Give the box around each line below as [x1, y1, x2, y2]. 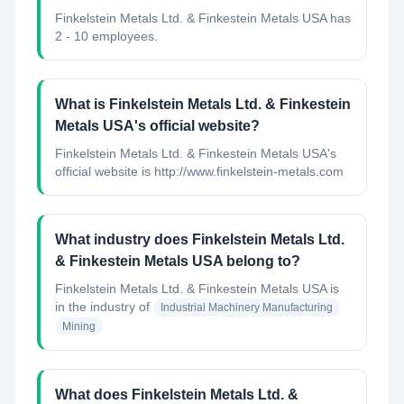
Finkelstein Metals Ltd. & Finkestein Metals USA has [55, 11, 351, 25]
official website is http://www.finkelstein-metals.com [55, 164, 344, 179]
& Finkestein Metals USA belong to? [55, 253, 300, 269]
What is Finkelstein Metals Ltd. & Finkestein [55, 96, 351, 112]
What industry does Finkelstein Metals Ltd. [55, 232, 344, 247]
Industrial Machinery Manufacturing [161, 301, 333, 314]
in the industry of [55, 299, 150, 314]
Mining [62, 320, 96, 333]
